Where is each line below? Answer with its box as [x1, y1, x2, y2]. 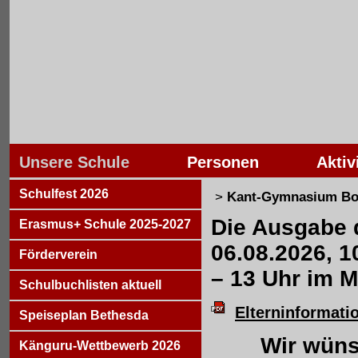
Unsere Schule [19, 153, 129, 171]
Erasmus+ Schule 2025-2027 [19, 217, 191, 231]
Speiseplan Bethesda [19, 308, 149, 322]
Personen [187, 153, 259, 171]
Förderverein [19, 248, 97, 261]
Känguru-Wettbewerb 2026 [19, 339, 181, 352]
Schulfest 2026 [19, 187, 109, 201]
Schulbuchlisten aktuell [19, 278, 161, 292]
